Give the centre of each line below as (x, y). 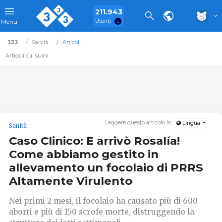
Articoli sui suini (27, 55)
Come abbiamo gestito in (84, 154)
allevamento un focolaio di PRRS (106, 168)
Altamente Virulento (71, 181)
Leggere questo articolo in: (140, 123)
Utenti (103, 21)
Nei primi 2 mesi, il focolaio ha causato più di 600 (103, 201)
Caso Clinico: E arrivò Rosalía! (94, 141)
